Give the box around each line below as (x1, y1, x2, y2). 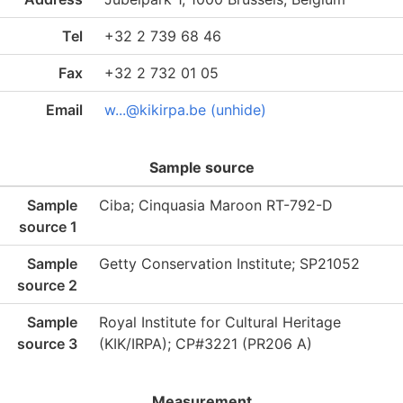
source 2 (17, 276, 77, 294)
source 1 (19, 218, 77, 236)
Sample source (148, 158, 255, 176)
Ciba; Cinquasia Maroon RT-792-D (99, 196, 333, 214)
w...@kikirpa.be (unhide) (104, 101, 266, 119)
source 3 (17, 335, 77, 353)
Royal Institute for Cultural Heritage (99, 313, 341, 331)
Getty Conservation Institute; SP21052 (99, 255, 360, 273)
